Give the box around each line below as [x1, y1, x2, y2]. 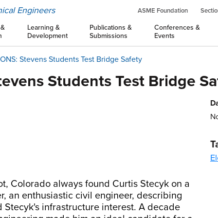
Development [27, 32, 68, 40]
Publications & [90, 23, 132, 32]
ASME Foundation [138, 7, 188, 15]
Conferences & [154, 23, 200, 32]
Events [154, 32, 175, 40]
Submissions [90, 32, 128, 40]
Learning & [27, 23, 60, 32]
